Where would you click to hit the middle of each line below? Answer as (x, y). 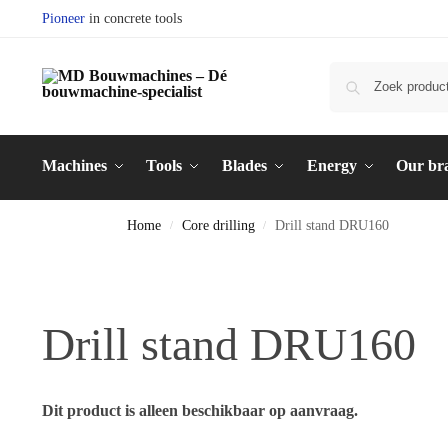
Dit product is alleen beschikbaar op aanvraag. (199, 410)
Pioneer (63, 18)
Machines (74, 165)
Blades (245, 165)
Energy (331, 165)
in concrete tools (133, 18)
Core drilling (218, 225)
